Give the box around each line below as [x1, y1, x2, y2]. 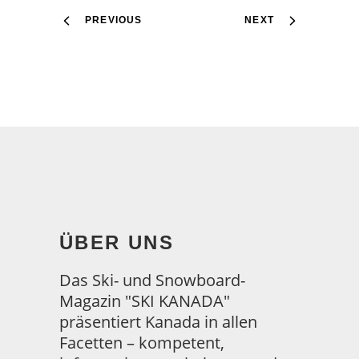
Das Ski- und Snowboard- [59, 268, 245, 291]
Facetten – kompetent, [59, 331, 224, 353]
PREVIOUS [85, 14, 143, 26]
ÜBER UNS [59, 231, 175, 253]
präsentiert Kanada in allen [59, 310, 257, 333]
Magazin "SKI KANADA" [59, 289, 230, 312]
